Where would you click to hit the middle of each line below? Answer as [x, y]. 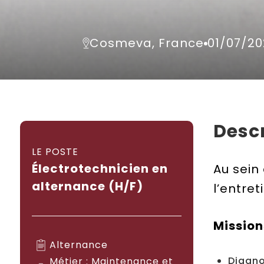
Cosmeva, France [147, 43]
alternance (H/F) [88, 186]
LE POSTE [55, 152]
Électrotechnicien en [100, 169]
